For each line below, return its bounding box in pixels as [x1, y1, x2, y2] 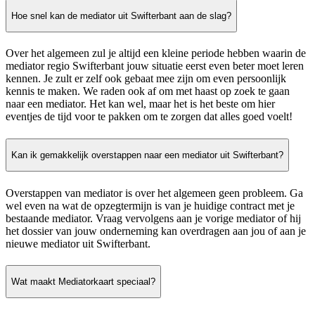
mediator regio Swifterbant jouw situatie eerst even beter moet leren [6, 60, 304, 72]
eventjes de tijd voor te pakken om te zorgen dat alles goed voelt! [6, 110, 292, 123]
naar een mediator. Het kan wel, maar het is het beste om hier [6, 98, 275, 110]
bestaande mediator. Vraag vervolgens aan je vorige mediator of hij [6, 212, 301, 224]
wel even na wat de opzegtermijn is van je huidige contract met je [6, 199, 295, 212]
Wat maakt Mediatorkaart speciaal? [11, 276, 155, 288]
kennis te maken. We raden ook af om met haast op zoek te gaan [6, 85, 290, 98]
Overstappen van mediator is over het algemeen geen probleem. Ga [6, 186, 303, 199]
